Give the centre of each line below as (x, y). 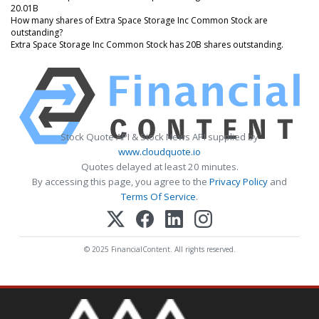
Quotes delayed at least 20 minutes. (159, 166)
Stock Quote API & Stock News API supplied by (159, 136)
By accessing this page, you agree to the (121, 181)
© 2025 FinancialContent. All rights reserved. (159, 249)
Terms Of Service (158, 196)
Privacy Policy (239, 181)
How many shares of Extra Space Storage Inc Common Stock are (139, 20)
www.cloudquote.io (159, 151)
